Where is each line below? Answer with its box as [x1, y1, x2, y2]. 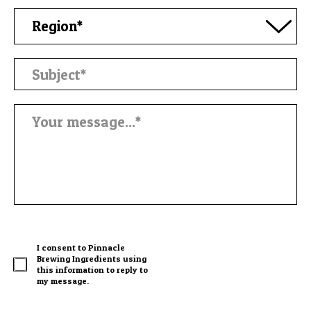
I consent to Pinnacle [37, 242, 125, 253]
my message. [37, 275, 89, 286]
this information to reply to [37, 264, 148, 275]
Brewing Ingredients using [37, 253, 146, 264]
